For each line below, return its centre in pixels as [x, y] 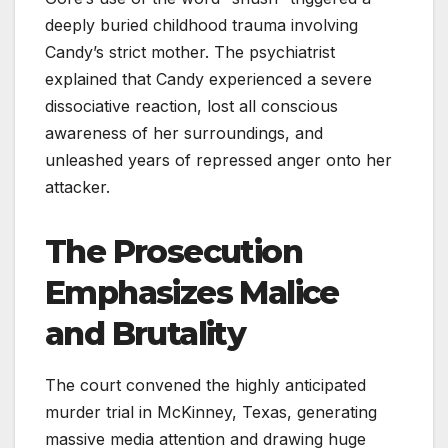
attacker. [77, 187]
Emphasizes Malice [192, 293]
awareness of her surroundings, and [184, 133]
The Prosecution [173, 252]
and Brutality [145, 334]
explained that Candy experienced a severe [208, 79]
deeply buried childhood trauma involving [201, 25]
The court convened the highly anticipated [205, 384]
